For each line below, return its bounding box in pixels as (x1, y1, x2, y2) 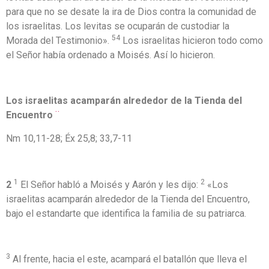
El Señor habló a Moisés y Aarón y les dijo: (18, 178, 201, 190)
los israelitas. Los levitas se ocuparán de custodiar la (6, 20, 229, 32)
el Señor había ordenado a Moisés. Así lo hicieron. (6, 49, 215, 61)
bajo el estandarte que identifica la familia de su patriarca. (6, 207, 246, 219)
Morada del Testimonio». (6, 34, 112, 46)
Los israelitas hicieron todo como (120, 34, 263, 46)
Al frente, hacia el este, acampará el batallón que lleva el (10, 253, 247, 265)
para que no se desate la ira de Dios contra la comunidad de (6, 5, 256, 17)
